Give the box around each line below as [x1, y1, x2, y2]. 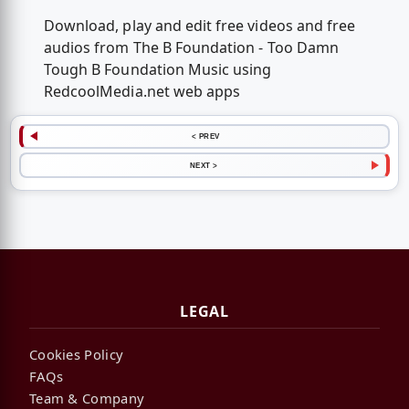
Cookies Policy [29, 345, 124, 364]
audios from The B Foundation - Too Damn [43, 37, 339, 58]
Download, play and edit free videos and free [43, 16, 356, 37]
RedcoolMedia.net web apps [43, 81, 241, 102]
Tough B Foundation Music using [43, 59, 272, 80]
